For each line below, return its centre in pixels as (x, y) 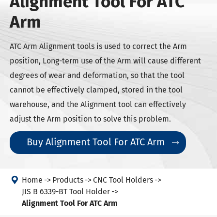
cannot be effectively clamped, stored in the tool (96, 90)
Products (68, 180)
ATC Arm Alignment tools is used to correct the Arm (98, 46)
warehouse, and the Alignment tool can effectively (98, 104)
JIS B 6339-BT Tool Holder (66, 192)
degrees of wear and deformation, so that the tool (97, 75)
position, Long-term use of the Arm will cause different (105, 61)
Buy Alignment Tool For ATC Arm (97, 142)
